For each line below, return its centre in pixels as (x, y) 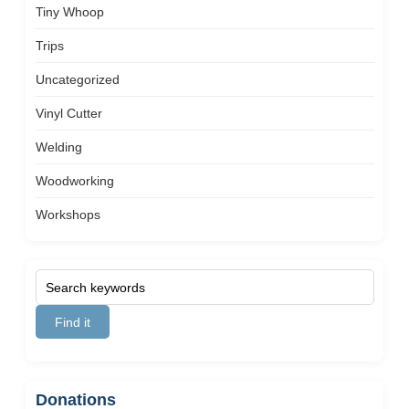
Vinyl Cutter (68, 113)
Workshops (68, 215)
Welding (58, 147)
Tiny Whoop (69, 12)
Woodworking (74, 181)
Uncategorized (77, 79)
